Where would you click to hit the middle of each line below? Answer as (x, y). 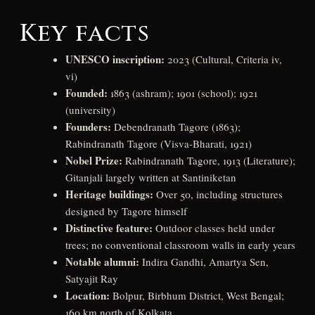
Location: (87, 295)
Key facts (85, 34)
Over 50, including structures (218, 194)
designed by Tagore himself (126, 211)
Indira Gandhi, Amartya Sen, (204, 262)
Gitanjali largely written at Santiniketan (150, 177)
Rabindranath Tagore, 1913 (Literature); (208, 160)
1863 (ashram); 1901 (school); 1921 (182, 93)
